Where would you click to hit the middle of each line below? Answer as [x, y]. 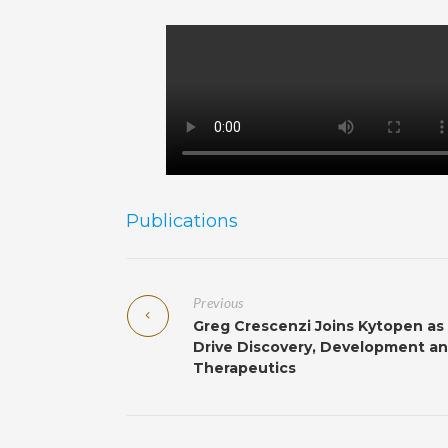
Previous [218, 302]
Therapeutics [244, 368]
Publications [182, 221]
